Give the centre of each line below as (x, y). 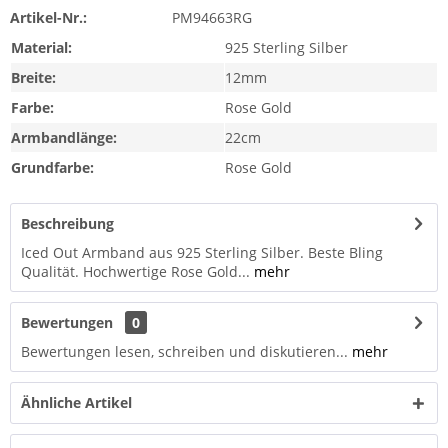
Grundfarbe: (52, 167)
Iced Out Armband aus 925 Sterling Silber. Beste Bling (202, 252)
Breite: (33, 77)
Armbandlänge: (64, 137)
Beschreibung (67, 223)
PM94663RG (211, 17)
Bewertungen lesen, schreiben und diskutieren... (184, 351)
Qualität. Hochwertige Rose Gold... (135, 271)
